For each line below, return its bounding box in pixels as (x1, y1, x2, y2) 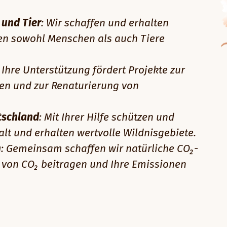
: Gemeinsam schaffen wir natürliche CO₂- (1, 143, 198, 154)
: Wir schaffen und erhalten (41, 18, 169, 28)
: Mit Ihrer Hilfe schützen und (39, 112, 174, 123)
